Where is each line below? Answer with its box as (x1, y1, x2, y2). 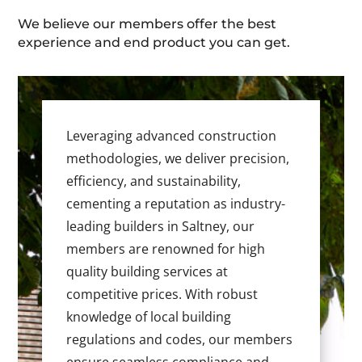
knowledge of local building (66, 308, 232, 326)
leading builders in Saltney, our (66, 217, 255, 236)
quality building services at (66, 263, 229, 281)
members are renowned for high (66, 240, 266, 259)
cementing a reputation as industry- (66, 195, 286, 213)
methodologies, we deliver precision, (66, 149, 290, 168)
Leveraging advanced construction (66, 127, 277, 145)
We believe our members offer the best (18, 16, 277, 32)
